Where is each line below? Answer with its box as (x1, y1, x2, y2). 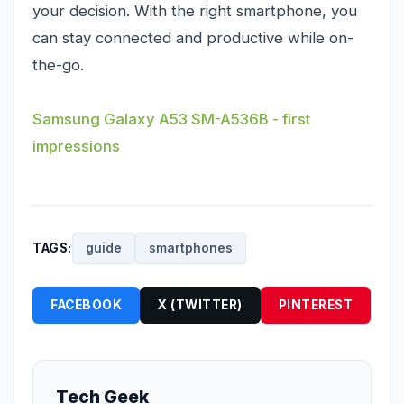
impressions (32, 136, 120, 155)
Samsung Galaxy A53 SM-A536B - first (32, 109, 310, 128)
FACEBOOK (50, 297, 122, 312)
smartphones (148, 240, 233, 255)
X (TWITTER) (158, 297, 243, 312)
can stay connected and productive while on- (32, 28, 353, 47)
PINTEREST (278, 297, 353, 312)
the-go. (32, 55, 84, 74)
